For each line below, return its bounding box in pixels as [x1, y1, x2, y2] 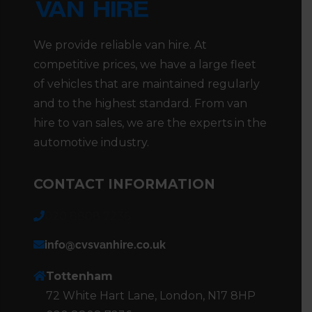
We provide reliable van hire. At [33, 38, 207, 52]
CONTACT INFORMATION [33, 175, 215, 192]
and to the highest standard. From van [33, 96, 247, 110]
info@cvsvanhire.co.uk [45, 237, 166, 251]
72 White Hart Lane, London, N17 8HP [46, 288, 256, 302]
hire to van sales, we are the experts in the [33, 116, 267, 130]
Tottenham [46, 269, 113, 283]
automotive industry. [33, 135, 149, 149]
